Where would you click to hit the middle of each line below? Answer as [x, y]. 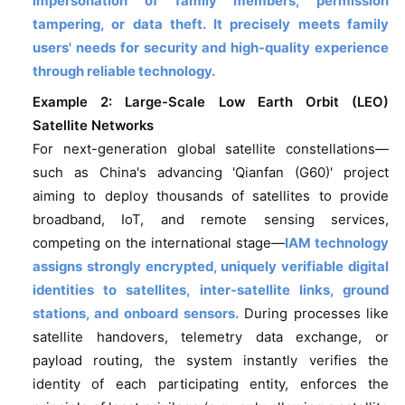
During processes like [314, 314]
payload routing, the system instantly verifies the [211, 361]
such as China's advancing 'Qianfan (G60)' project [211, 173]
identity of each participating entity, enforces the [211, 385]
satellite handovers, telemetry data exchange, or [211, 338]
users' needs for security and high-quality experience [211, 48]
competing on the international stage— [159, 244]
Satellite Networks [93, 126]
